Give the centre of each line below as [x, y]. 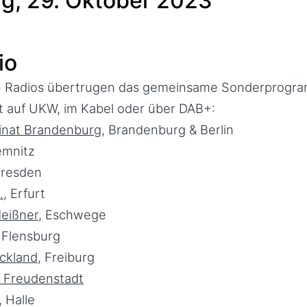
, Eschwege [72, 214]
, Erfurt [24, 193]
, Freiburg [66, 257]
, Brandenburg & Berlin [168, 130]
